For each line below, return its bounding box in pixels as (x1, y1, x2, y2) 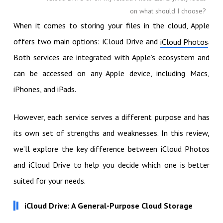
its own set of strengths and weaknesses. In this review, (13, 127, 210, 138)
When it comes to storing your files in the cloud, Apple (13, 20, 210, 30)
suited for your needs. (13, 175, 86, 186)
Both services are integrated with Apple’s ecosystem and (13, 52, 210, 62)
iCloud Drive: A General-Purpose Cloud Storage (24, 200, 193, 211)
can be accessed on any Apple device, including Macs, (13, 68, 210, 78)
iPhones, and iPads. (13, 84, 76, 94)
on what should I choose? (130, 6, 207, 15)
